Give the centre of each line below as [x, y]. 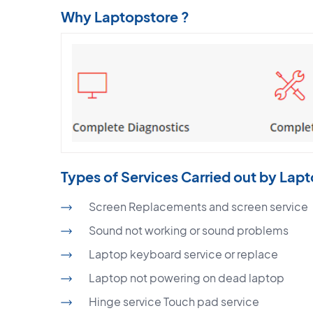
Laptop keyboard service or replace [183, 254]
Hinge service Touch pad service [174, 301]
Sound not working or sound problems [189, 230]
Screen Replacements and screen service [198, 206]
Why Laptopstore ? [125, 16]
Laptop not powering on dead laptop [187, 277]
